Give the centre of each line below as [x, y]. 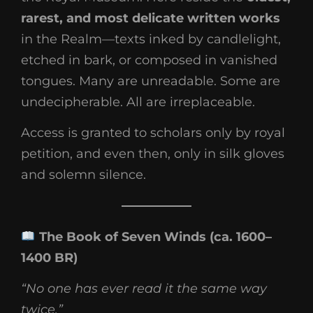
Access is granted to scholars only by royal [153, 133]
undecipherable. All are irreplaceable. [138, 102]
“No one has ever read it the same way [144, 289]
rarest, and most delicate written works [151, 18]
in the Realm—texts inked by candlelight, [151, 39]
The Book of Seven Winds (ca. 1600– [153, 237]
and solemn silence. [83, 175]
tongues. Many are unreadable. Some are [151, 81]
